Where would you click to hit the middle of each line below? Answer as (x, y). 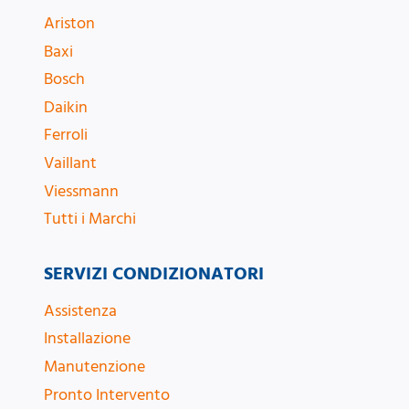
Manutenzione (94, 366)
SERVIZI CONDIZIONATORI (154, 273)
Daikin (66, 107)
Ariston (69, 23)
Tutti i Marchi (90, 219)
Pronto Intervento (107, 394)
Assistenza (80, 310)
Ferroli (66, 135)
